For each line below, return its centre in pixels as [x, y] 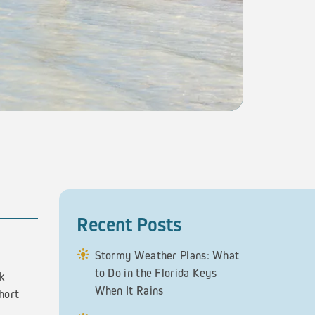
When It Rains [129, 290]
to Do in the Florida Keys [156, 273]
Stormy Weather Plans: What [167, 255]
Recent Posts [129, 225]
